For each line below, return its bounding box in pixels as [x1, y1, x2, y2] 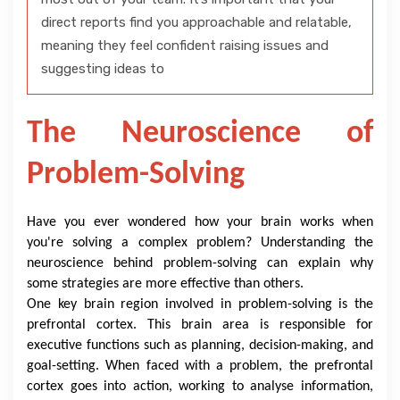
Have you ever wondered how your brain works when [27, 215, 373, 229]
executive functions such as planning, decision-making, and [27, 338, 373, 353]
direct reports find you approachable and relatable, [41, 14, 352, 30]
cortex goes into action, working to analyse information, [27, 379, 373, 394]
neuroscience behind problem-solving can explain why [27, 256, 373, 271]
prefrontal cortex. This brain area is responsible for [27, 318, 373, 332]
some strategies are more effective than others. [27, 277, 304, 291]
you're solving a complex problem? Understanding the [27, 236, 373, 250]
